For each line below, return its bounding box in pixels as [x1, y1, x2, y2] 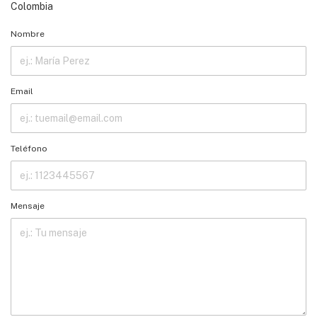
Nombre [11, 28, 45, 39]
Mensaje [11, 200, 45, 211]
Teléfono [11, 143, 47, 154]
